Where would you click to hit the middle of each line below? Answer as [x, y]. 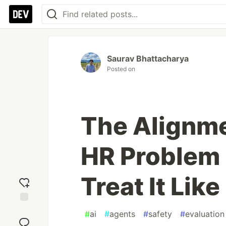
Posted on [121, 69]
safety [160, 214]
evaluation [205, 214]
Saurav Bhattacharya [148, 59]
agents [122, 214]
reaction [24, 218]
